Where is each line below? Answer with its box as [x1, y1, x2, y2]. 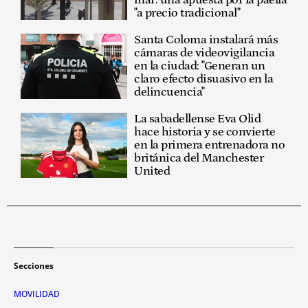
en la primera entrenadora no [134, 137, 285, 152]
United [134, 164, 170, 178]
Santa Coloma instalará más [134, 32, 278, 47]
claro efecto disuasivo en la [134, 71, 274, 86]
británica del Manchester [134, 151, 264, 165]
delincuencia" [134, 85, 205, 99]
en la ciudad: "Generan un [134, 58, 265, 73]
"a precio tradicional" [134, 5, 241, 20]
